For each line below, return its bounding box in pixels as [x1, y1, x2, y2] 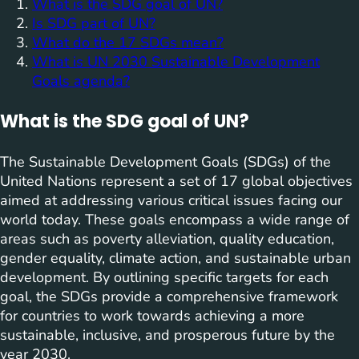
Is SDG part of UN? [32, 14, 155, 34]
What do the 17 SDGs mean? [32, 33, 224, 53]
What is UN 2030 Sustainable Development [32, 52, 320, 72]
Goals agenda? [32, 71, 130, 91]
